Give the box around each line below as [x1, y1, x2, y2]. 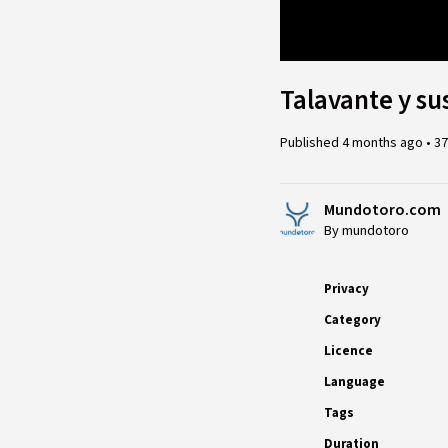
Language [324, 372, 385, 391]
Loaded [327, 15, 370, 31]
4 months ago [342, 132, 426, 153]
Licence [324, 341, 373, 360]
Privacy [324, 279, 369, 298]
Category [324, 310, 381, 329]
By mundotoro [324, 219, 409, 241]
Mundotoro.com [324, 198, 441, 221]
